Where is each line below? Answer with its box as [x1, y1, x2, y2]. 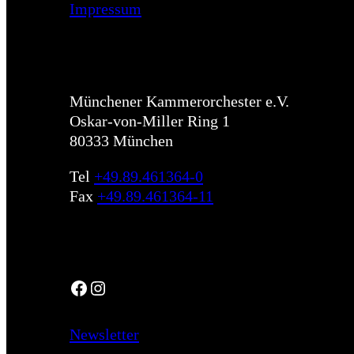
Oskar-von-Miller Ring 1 [70, 111, 230, 130]
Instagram [88, 277, 103, 298]
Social [70, 233, 110, 251]
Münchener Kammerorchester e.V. [70, 92, 289, 110]
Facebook [69, 277, 78, 298]
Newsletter [70, 325, 139, 343]
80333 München [70, 131, 173, 149]
